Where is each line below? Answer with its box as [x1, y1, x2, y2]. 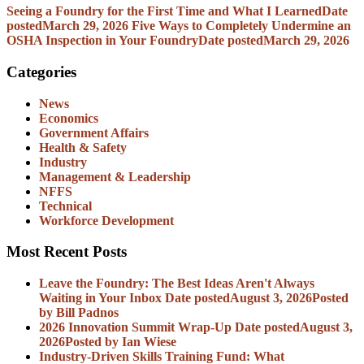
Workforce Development [39, 213, 174, 227]
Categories [6, 63, 76, 81]
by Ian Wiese [102, 335, 176, 349]
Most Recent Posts [6, 243, 127, 261]
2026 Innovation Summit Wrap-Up [39, 320, 232, 335]
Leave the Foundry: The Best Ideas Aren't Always [39, 276, 314, 291]
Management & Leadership [39, 169, 191, 184]
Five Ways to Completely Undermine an [132, 19, 351, 33]
